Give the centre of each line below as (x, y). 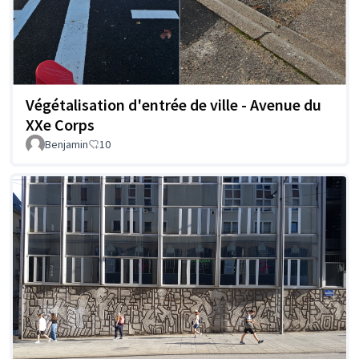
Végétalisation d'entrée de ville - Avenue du (173, 104)
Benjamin (67, 144)
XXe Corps (60, 124)
